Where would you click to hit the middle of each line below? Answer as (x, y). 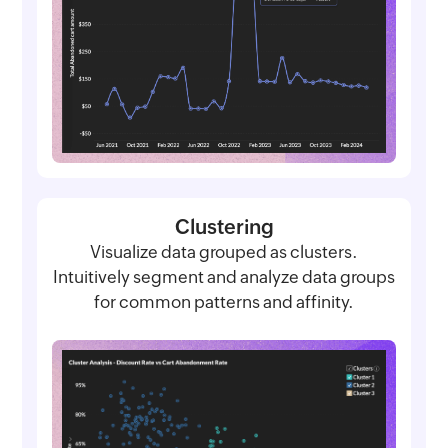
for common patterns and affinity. (224, 302)
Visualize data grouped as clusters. (224, 252)
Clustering (224, 227)
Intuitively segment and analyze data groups (224, 277)
